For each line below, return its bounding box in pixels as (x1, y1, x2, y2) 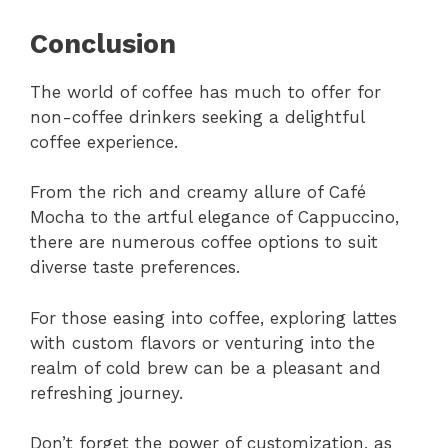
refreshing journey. (30, 382, 183, 403)
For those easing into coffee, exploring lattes (30, 307, 397, 328)
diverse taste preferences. (30, 257, 240, 278)
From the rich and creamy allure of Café (30, 182, 366, 203)
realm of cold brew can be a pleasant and (30, 357, 381, 378)
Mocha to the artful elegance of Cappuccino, (30, 207, 399, 228)
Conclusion (30, 27, 176, 60)
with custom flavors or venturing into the (30, 332, 375, 353)
